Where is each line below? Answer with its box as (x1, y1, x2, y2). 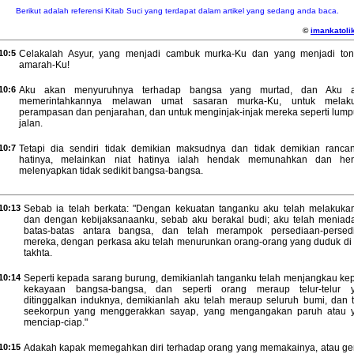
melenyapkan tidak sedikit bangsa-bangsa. (19, 165, 203, 176)
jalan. (19, 118, 43, 129)
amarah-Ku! (19, 59, 70, 70)
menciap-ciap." (24, 317, 88, 328)
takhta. (24, 247, 52, 258)
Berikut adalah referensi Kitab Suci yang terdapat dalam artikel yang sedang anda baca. (15, 6, 339, 15)
